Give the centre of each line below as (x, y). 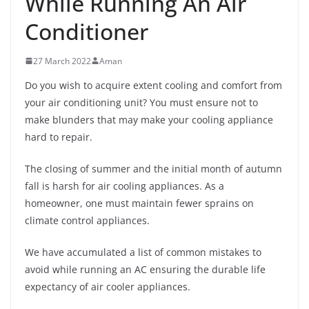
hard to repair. (59, 137)
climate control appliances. (87, 220)
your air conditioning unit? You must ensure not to (141, 102)
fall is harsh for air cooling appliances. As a (124, 186)
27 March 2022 (62, 61)
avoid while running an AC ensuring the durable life (145, 269)
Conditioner (87, 31)
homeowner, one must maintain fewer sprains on (139, 203)
